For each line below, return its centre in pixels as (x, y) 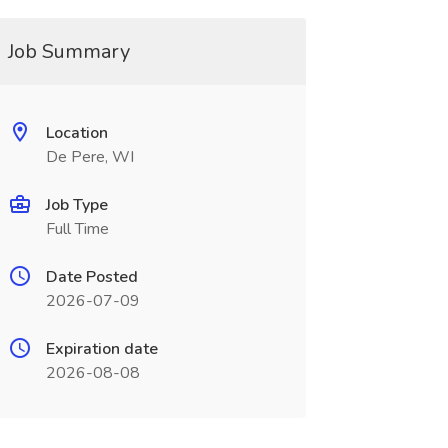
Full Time (77, 229)
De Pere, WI (89, 157)
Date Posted (91, 277)
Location (76, 133)
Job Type (76, 205)
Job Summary (68, 51)
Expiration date (101, 349)
